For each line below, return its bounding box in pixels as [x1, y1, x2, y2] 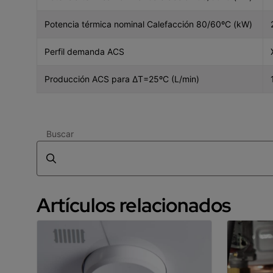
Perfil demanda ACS [44, 46, 124, 57]
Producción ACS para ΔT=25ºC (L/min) [44, 73, 199, 84]
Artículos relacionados [37, 191, 231, 218]
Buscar [46, 128, 74, 139]
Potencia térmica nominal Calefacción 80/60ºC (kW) [44, 18, 252, 29]
